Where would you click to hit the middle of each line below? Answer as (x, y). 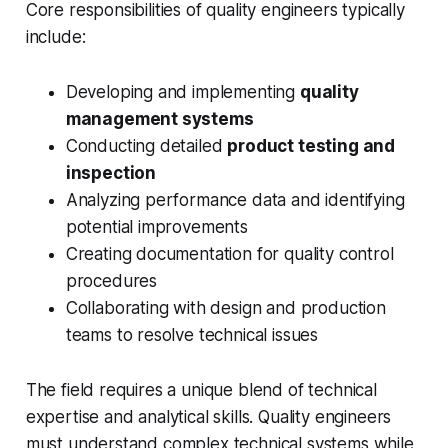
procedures (111, 281)
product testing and (311, 146)
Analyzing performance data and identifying (235, 200)
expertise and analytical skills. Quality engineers (208, 417)
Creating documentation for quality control (229, 254)
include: (55, 37)
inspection (111, 173)
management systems (159, 119)
